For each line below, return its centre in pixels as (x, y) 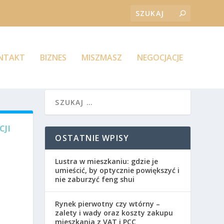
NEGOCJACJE (160, 57)
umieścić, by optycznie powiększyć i (117, 170)
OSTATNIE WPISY (92, 138)
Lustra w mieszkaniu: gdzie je (107, 161)
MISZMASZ (101, 57)
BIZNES (53, 57)
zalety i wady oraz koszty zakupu (114, 212)
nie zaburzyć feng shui (95, 179)
